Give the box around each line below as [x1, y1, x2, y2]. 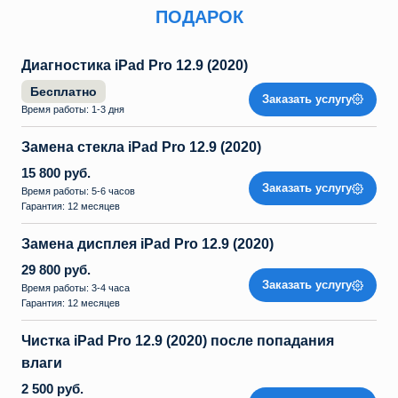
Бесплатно [30, 84, 97, 99]
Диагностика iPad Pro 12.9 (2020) [21, 58, 248, 73]
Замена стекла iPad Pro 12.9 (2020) [21, 139, 261, 155]
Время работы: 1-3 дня [21, 104, 127, 115]
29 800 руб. [21, 262, 91, 277]
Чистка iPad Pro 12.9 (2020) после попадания [21, 333, 334, 348]
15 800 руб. [21, 165, 91, 180]
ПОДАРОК [155, 7, 243, 27]
